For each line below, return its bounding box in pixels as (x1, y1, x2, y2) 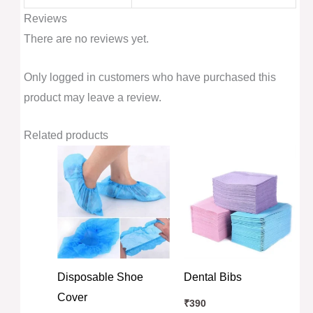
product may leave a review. (23, 91, 161, 103)
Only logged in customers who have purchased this (23, 71, 276, 83)
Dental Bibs (184, 271, 242, 284)
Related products (23, 129, 108, 142)
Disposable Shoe (57, 271, 143, 284)
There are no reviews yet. (23, 33, 149, 45)
